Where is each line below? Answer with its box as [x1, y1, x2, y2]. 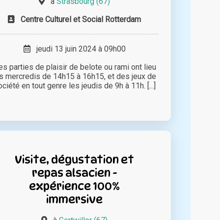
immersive [46, 192, 103, 206]
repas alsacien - [31, 165, 117, 179]
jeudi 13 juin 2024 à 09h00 [30, 44, 126, 54]
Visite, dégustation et [15, 152, 135, 166]
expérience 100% [29, 179, 120, 192]
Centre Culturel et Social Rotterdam [21, 14, 141, 24]
